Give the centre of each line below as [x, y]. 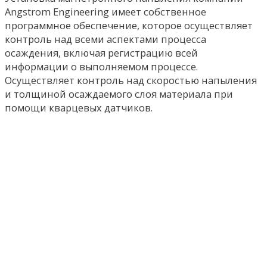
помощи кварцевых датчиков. [79, 108]
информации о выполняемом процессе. [101, 67]
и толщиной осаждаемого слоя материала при [119, 94]
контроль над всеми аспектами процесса [105, 39]
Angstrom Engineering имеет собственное [105, 12]
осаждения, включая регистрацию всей [101, 53]
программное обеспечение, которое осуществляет [129, 26]
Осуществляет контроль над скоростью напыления [131, 80]
